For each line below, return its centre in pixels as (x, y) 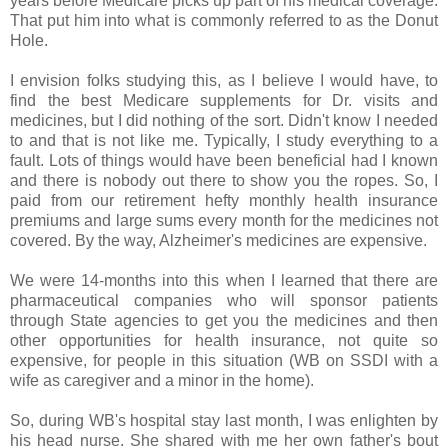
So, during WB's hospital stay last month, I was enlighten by (224, 420)
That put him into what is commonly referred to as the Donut (224, 20)
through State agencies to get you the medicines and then (224, 320)
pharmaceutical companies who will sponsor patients (224, 300)
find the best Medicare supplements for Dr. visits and (224, 100)
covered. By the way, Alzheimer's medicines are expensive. (220, 240)
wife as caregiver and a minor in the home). (166, 380)
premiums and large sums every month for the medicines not (224, 220)
